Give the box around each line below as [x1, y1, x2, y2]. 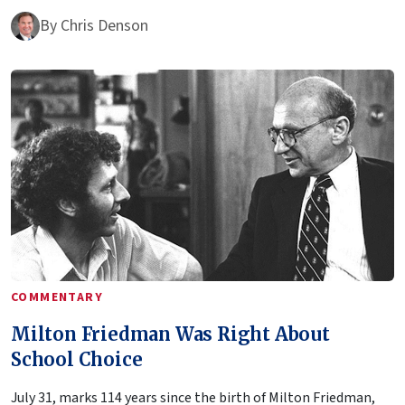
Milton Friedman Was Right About [11, 322, 330, 345]
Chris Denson [61, 14, 148, 37]
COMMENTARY [11, 287, 103, 306]
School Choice [11, 347, 143, 371]
